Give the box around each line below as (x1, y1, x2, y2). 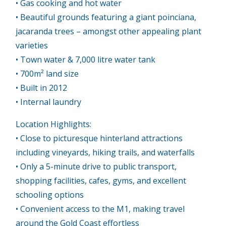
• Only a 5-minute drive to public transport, (16, 160, 177, 172)
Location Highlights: (16, 118, 92, 130)
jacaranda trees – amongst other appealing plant (16, 25, 202, 37)
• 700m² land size (16, 68, 79, 79)
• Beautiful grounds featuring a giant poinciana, (16, 11, 197, 23)
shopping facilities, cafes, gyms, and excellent (16, 175, 187, 186)
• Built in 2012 (16, 82, 68, 93)
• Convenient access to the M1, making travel (16, 203, 185, 214)
